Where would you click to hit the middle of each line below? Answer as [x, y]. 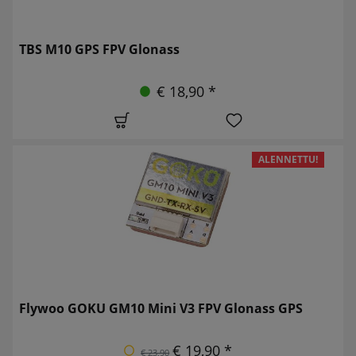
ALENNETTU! [288, 159]
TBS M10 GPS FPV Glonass [99, 49]
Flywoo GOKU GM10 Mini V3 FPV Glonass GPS [161, 308]
